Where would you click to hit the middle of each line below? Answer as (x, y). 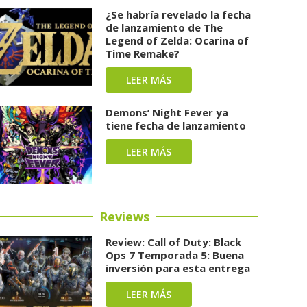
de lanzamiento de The (164, 28)
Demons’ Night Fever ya (167, 113)
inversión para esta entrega (178, 268)
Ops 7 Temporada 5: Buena (175, 255)
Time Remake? (143, 54)
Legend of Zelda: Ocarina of (177, 41)
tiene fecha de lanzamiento (176, 126)
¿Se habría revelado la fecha (179, 15)
